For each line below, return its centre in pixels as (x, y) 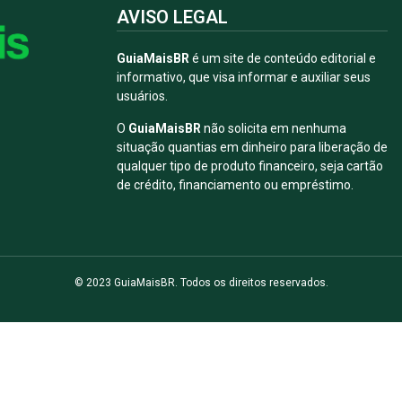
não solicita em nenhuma (274, 128)
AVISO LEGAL (172, 17)
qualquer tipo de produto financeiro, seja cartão (250, 166)
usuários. (142, 96)
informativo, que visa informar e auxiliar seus (244, 78)
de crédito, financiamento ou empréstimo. (235, 184)
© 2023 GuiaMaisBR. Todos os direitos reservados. (201, 283)
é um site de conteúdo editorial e (283, 59)
